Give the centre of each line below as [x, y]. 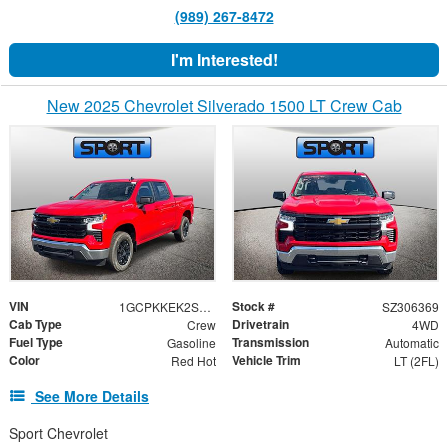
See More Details [92, 395]
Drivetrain [260, 323]
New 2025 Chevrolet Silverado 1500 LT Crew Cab [224, 106]
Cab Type [35, 323]
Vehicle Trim [266, 359]
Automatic [411, 342]
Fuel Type [36, 341]
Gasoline [191, 342]
